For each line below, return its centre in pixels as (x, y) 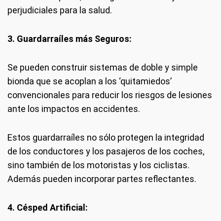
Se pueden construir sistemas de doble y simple (103, 67)
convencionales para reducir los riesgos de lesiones (110, 95)
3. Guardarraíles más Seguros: (70, 39)
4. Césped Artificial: (48, 207)
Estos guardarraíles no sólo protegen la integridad (106, 137)
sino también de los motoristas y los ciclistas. (98, 165)
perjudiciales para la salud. (60, 10)
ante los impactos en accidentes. (74, 109)
